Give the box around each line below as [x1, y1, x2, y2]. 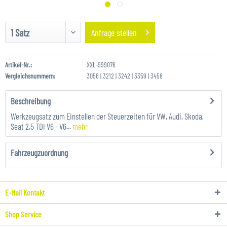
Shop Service [5, 209, 42, 219]
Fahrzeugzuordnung [11, 147, 68, 158]
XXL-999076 [86, 60, 116, 69]
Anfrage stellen [91, 27, 137, 38]
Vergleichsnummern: [5, 71, 55, 80]
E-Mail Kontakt [5, 187, 45, 197]
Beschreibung [11, 96, 51, 106]
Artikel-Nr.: [5, 60, 32, 69]
